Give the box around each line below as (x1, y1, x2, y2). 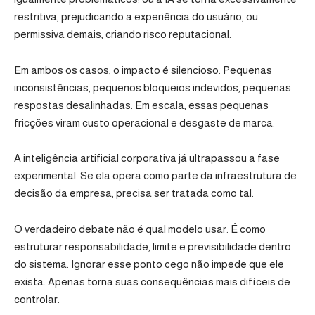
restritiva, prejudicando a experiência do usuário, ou (14, 11, 258, 23)
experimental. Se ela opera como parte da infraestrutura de (14, 169, 297, 182)
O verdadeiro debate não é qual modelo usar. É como (14, 222, 266, 235)
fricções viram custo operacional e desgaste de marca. (14, 116, 277, 129)
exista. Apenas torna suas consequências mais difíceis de (14, 275, 290, 288)
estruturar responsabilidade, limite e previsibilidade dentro (14, 240, 291, 252)
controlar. (14, 292, 60, 305)
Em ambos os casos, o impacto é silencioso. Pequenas (14, 63, 272, 76)
